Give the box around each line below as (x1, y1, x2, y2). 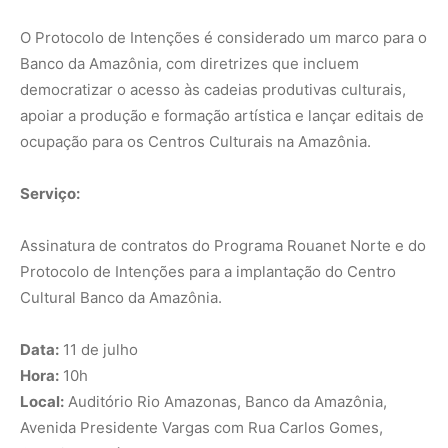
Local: (20, 392, 64, 412)
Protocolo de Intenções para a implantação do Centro (20, 262, 396, 282)
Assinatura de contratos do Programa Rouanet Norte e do (20, 236, 426, 256)
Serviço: (20, 184, 80, 204)
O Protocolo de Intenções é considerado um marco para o (20, 28, 427, 48)
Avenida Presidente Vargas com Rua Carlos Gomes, (20, 418, 383, 438)
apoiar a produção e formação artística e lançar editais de (20, 106, 424, 126)
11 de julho (59, 340, 138, 360)
